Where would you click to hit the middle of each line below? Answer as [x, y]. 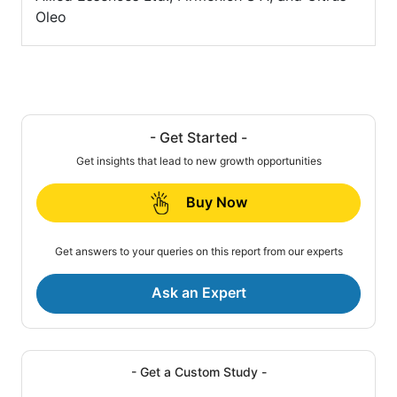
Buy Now [216, 202]
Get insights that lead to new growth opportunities [198, 160]
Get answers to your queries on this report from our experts [198, 252]
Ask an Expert [198, 293]
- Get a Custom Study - [198, 372]
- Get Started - [198, 137]
